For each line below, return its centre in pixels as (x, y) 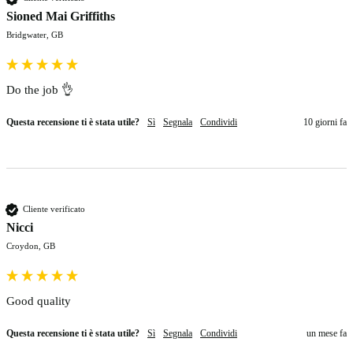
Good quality (40, 301)
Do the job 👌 (41, 89)
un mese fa (327, 333)
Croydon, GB (31, 245)
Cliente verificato (54, 209)
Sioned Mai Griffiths (61, 16)
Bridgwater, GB (35, 34)
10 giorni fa (325, 122)
